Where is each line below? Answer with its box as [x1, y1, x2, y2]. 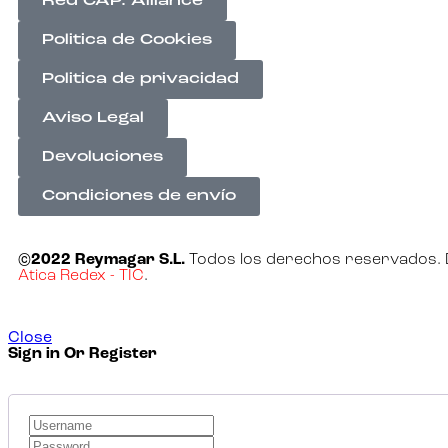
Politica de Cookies [42, 33, 212, 49]
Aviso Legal [42, 111, 144, 127]
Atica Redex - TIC [18, 268, 144, 285]
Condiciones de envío [42, 189, 236, 205]
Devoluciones [42, 150, 163, 166]
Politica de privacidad [42, 72, 239, 88]
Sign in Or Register [8, 346, 157, 363]
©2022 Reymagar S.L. [18, 252, 185, 269]
